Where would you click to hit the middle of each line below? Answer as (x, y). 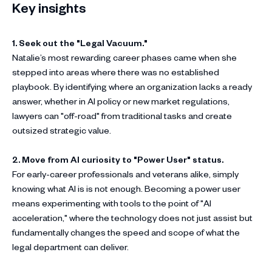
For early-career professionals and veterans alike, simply (125, 174)
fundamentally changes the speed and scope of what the (126, 233)
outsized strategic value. (62, 131)
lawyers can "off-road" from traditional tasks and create (122, 116)
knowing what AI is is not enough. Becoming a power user (126, 189)
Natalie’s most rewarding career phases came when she (124, 58)
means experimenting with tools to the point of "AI (112, 203)
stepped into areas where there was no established (116, 72)
